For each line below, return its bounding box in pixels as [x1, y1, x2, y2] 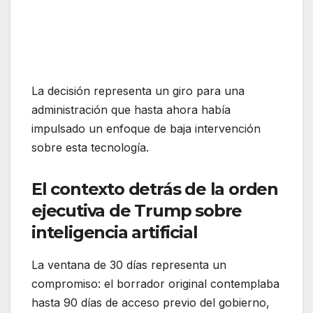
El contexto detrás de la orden [31, 178, 278, 199]
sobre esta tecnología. [31, 140, 149, 154]
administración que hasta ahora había [31, 102, 231, 117]
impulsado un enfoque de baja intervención [31, 121, 261, 136]
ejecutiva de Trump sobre [31, 200, 242, 221]
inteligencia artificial [31, 221, 198, 242]
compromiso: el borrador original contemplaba [31, 276, 279, 291]
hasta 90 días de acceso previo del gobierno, [31, 295, 270, 310]
